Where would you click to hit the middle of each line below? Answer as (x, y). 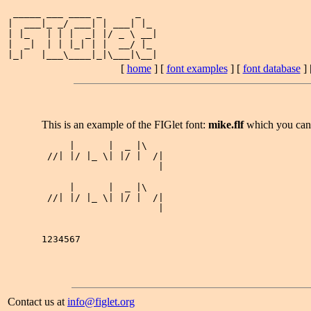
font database (271, 68)
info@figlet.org (101, 302)
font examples (197, 68)
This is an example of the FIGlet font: (125, 125)
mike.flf (226, 125)
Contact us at (37, 302)
